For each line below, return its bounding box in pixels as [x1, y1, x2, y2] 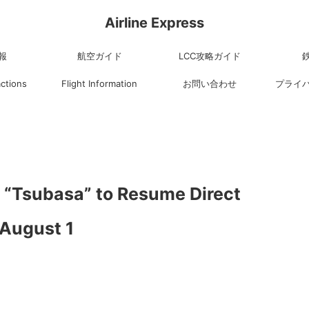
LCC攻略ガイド [179, 50, 241, 61]
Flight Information [61, 78, 137, 89]
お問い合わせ [183, 78, 237, 89]
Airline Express [105, 14, 204, 31]
